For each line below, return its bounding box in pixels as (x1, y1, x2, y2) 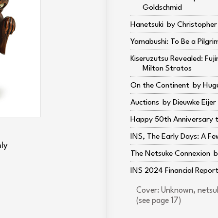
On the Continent (130, 82, 189, 90)
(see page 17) (136, 197, 182, 205)
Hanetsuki (130, 21, 163, 29)
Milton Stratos (143, 65, 192, 73)
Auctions (130, 99, 159, 107)
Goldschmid (143, 4, 182, 12)
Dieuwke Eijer (173, 99, 216, 107)
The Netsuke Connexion (130, 150, 210, 158)
